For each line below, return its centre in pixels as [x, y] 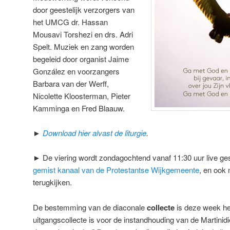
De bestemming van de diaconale [90, 207]
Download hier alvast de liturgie [94, 133]
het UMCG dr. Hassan [70, 22]
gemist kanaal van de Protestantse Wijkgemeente [116, 170]
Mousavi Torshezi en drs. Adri [83, 34]
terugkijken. [52, 182]
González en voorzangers [76, 71]
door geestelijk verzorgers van [84, 9]
